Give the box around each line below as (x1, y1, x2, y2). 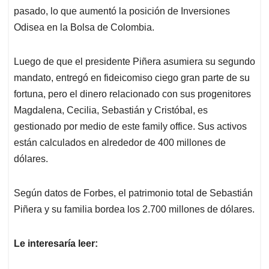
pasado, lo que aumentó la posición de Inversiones (14, 6, 230, 17)
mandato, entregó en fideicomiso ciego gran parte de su (14, 73, 250, 83)
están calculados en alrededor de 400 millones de (14, 138, 226, 148)
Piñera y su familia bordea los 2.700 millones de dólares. (14, 204, 255, 215)
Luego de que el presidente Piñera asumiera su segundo (14, 56, 255, 67)
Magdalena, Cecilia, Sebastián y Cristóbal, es (14, 105, 208, 116)
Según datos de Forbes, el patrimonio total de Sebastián (14, 188, 253, 199)
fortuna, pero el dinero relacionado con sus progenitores (14, 89, 251, 100)
